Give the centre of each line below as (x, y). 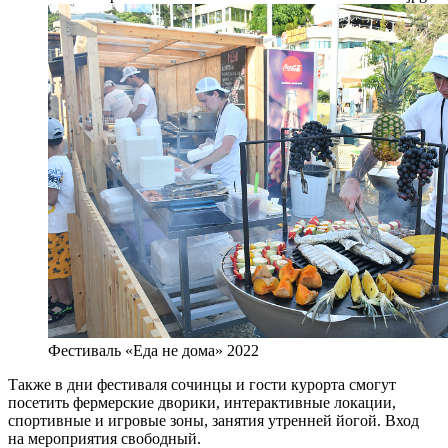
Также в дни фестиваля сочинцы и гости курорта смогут (202, 385)
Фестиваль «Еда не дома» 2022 (153, 351)
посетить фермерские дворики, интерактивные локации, (202, 403)
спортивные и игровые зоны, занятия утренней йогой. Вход (213, 421)
